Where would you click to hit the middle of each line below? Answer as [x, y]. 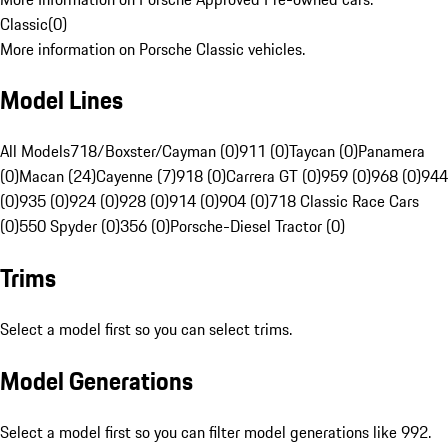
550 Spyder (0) [69, 226]
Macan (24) [57, 176]
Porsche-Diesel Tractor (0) [257, 226]
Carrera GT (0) [273, 176]
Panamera [391, 151]
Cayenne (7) [136, 176]
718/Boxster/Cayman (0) [154, 151]
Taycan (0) [323, 151]
